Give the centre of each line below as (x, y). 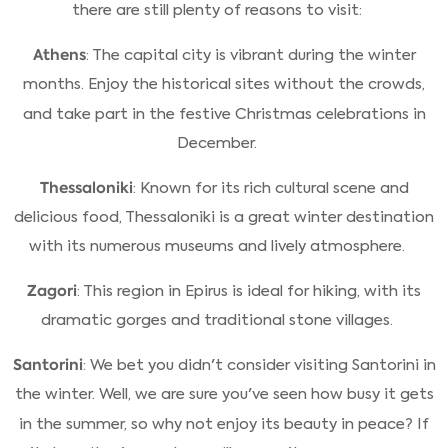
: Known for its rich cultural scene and (270, 187)
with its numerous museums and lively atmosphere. (216, 246)
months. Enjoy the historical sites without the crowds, (224, 84)
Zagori (52, 290)
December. (216, 143)
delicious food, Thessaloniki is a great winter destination (224, 216)
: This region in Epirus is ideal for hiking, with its (249, 290)
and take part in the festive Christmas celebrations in (224, 113)
